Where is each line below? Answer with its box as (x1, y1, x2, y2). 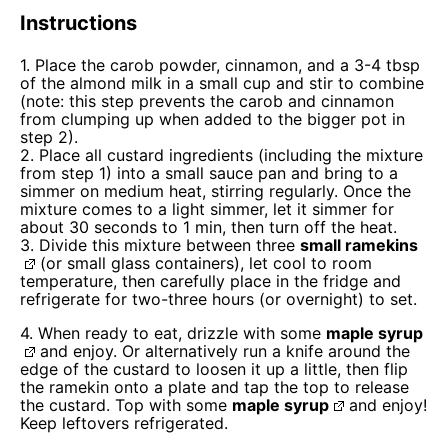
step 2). (20, 126, 78, 147)
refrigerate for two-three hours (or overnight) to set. (20, 288, 417, 309)
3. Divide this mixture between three (20, 234, 300, 255)
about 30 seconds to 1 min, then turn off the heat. (20, 216, 397, 237)
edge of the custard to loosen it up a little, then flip (20, 358, 408, 379)
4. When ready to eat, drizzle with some (20, 322, 326, 343)
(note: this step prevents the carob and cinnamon (20, 90, 394, 111)
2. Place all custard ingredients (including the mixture (20, 144, 423, 165)
